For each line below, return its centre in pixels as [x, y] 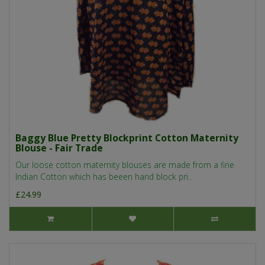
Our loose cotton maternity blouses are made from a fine [125, 165]
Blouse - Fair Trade [59, 148]
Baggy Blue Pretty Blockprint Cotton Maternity [127, 138]
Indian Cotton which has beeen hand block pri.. [104, 177]
